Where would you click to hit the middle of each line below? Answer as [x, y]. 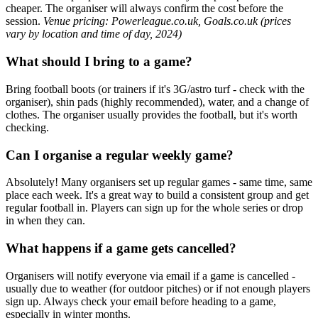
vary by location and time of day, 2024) [94, 34]
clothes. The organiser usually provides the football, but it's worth [152, 114]
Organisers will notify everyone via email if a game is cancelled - [150, 275]
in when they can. [45, 221]
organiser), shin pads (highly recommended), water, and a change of [157, 102]
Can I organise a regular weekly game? [120, 155]
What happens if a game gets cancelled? [121, 248]
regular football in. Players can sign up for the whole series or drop [154, 208]
